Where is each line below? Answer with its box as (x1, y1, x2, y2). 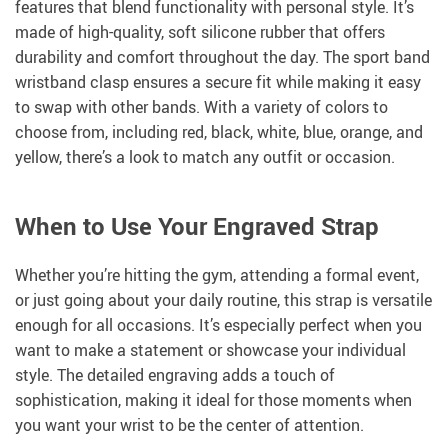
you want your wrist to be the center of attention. (15, 414, 364, 437)
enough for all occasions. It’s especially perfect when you (15, 314, 422, 337)
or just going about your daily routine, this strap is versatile (15, 289, 432, 312)
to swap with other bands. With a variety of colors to (15, 96, 388, 119)
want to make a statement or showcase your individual (15, 339, 406, 362)
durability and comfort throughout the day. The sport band (15, 46, 430, 69)
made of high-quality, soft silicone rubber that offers (15, 21, 385, 44)
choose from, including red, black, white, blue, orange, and (15, 121, 423, 144)
